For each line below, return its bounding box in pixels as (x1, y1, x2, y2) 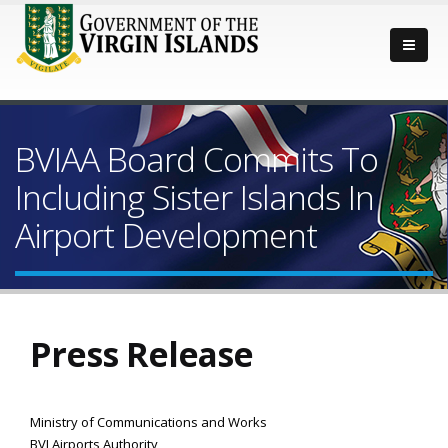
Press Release (30, 331, 253, 377)
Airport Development (15, 212, 317, 258)
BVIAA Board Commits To (15, 136, 378, 182)
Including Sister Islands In (15, 174, 374, 220)
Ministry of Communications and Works (30, 413, 267, 431)
